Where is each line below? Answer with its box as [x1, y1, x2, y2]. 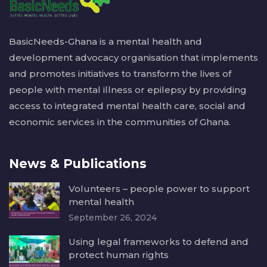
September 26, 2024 [69, 212, 157, 223]
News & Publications [9, 156, 147, 172]
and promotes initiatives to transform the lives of [9, 68, 231, 80]
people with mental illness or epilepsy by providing [9, 84, 247, 96]
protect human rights [69, 249, 169, 261]
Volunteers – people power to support [69, 183, 250, 195]
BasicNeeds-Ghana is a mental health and [9, 36, 202, 48]
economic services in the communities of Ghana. [9, 116, 231, 128]
